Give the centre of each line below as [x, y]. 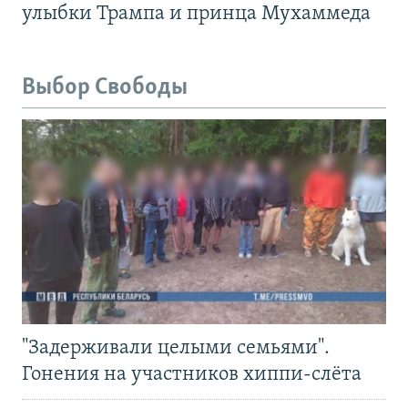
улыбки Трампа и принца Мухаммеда [196, 15]
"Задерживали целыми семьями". [176, 348]
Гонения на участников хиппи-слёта [192, 374]
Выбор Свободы [105, 88]
